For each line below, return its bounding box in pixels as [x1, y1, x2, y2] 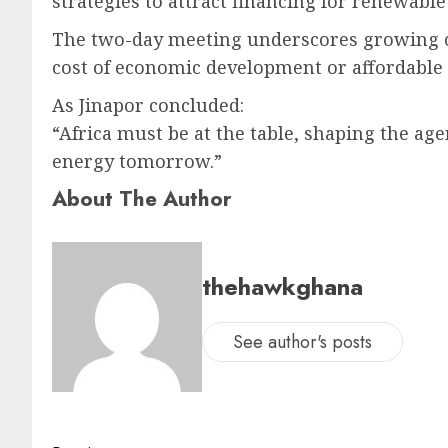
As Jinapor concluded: [52, 93, 244, 118]
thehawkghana [202, 268, 363, 304]
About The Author [52, 183, 232, 215]
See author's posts [233, 328, 372, 355]
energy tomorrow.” [52, 149, 222, 174]
